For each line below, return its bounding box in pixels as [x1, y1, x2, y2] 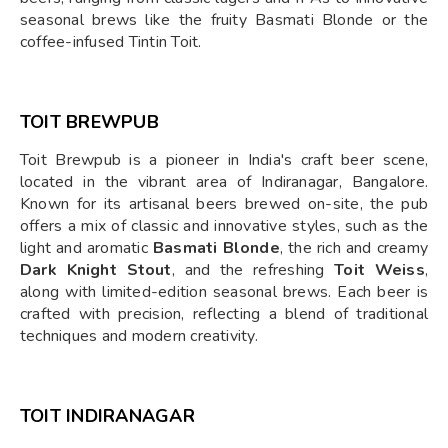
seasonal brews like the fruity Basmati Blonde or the [20, 8, 428, 31]
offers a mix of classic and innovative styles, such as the [20, 214, 428, 237]
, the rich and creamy [279, 236, 429, 259]
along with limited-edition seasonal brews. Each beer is [20, 280, 428, 303]
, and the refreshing [171, 258, 335, 281]
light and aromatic [20, 236, 153, 259]
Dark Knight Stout [20, 258, 172, 281]
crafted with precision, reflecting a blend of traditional [20, 302, 428, 325]
